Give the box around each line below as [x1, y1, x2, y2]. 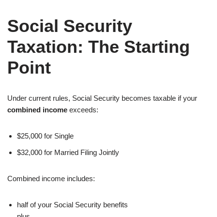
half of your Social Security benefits [17, 200, 128, 209]
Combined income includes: [7, 174, 95, 183]
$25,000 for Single [17, 131, 74, 140]
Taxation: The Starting [7, 36, 190, 57]
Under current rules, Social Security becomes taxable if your [7, 93, 197, 102]
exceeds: [67, 105, 98, 114]
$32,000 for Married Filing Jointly [17, 148, 119, 156]
